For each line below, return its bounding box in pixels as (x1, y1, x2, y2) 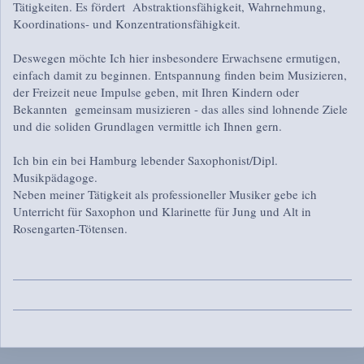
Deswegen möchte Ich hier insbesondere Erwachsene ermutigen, (13, 49, 340, 66)
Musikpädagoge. (13, 168, 97, 185)
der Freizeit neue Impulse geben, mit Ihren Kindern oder (13, 83, 299, 100)
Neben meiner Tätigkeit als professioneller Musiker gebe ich (13, 185, 317, 202)
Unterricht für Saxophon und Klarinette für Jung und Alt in (13, 202, 311, 219)
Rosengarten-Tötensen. (13, 219, 128, 236)
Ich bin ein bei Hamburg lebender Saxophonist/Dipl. (13, 151, 278, 168)
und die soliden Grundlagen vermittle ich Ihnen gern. (13, 117, 282, 134)
